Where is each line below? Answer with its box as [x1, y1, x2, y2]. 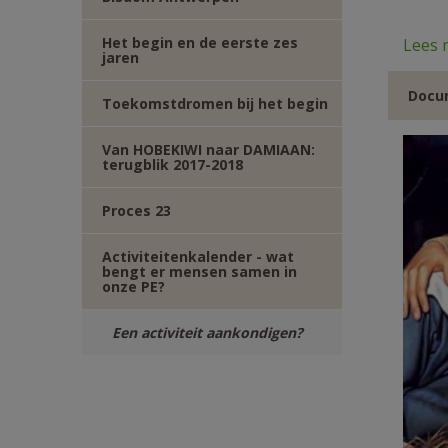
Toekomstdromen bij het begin [102, 94, 328, 113]
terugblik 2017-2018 [102, 155, 243, 174]
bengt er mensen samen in [102, 262, 297, 281]
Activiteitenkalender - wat [102, 247, 294, 266]
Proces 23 [102, 201, 171, 220]
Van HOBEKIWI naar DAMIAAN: [102, 140, 315, 159]
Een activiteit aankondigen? [112, 323, 303, 342]
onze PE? [102, 277, 165, 296]
